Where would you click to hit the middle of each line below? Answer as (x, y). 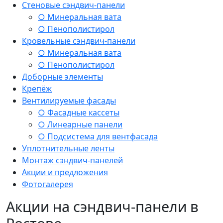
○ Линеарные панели (80, 124)
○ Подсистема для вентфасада (98, 136)
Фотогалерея (48, 184)
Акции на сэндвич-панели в (102, 206)
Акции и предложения (65, 172)
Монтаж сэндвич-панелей (72, 160)
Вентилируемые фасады (69, 100)
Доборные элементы (62, 76)
